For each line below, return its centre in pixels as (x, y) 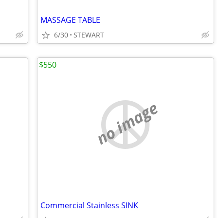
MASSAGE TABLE (70, 20)
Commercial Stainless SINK (89, 205)
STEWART (89, 35)
